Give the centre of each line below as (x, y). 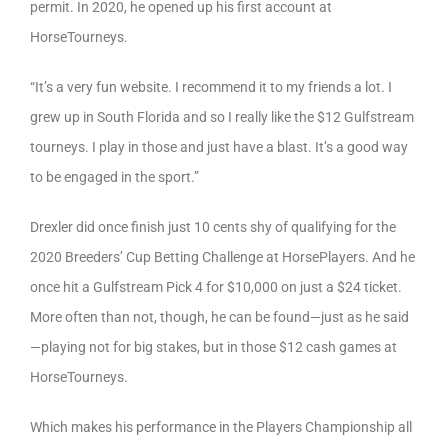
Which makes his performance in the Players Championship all (221, 426)
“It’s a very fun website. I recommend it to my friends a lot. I (211, 86)
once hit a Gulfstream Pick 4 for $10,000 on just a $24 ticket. (216, 286)
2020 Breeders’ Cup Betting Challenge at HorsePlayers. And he (222, 256)
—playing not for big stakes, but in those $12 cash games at (213, 346)
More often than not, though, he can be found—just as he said (219, 316)
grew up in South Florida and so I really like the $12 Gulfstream (222, 116)
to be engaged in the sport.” (114, 176)
